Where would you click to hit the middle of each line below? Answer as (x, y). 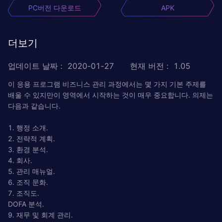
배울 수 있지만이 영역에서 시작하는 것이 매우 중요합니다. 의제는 (111, 95)
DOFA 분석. (26, 204)
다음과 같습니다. (34, 106)
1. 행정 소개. (28, 127)
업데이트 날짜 (33, 66)
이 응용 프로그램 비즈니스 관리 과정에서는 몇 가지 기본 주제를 (107, 84)
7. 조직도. (24, 193)
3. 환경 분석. (28, 149)
